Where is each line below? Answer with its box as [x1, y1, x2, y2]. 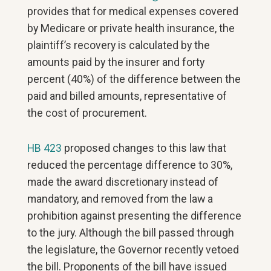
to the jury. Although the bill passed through [27, 226, 235, 239]
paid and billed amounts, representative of [27, 90, 227, 102]
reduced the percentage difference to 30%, [27, 158, 233, 171]
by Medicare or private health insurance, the [27, 22, 235, 34]
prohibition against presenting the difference [27, 209, 242, 222]
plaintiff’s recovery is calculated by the [27, 39, 211, 51]
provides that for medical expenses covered [27, 5, 239, 18]
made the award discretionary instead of [27, 175, 219, 188]
